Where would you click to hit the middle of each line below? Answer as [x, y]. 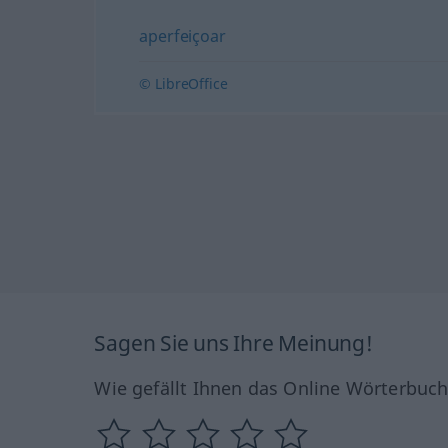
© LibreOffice [183, 83]
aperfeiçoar [182, 36]
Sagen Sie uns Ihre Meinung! [233, 343]
